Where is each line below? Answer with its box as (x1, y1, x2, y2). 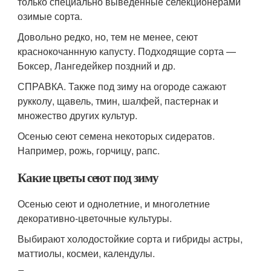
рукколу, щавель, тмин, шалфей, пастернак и (18, 94, 219, 108)
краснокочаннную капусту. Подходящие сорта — (18, 44, 237, 58)
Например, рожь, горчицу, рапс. (18, 143, 160, 157)
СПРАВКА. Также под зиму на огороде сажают (18, 79, 227, 93)
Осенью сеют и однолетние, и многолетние (18, 197, 211, 211)
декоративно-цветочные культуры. (18, 211, 172, 225)
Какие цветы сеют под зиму (18, 168, 158, 186)
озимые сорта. (18, 9, 83, 23)
